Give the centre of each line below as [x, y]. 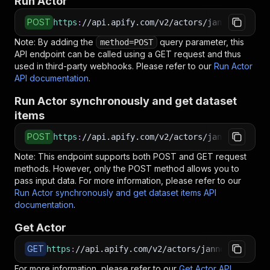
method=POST [127, 42]
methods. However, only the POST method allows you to [127, 168]
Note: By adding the [55, 42]
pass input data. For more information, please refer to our [128, 181]
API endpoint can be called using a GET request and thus [128, 54]
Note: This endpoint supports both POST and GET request [130, 156]
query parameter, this [201, 42]
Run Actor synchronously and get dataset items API [115, 193]
